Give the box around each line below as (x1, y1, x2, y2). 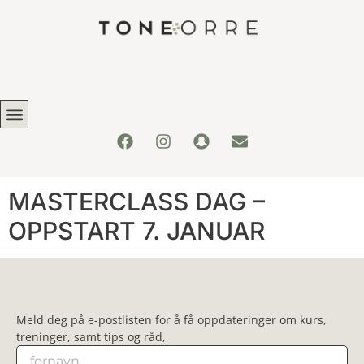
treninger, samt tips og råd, (16, 329, 166, 345)
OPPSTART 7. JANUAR (8, 216, 265, 246)
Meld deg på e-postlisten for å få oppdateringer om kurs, (16, 312, 327, 328)
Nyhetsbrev (84, 271, 280, 314)
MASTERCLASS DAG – (8, 187, 265, 217)
